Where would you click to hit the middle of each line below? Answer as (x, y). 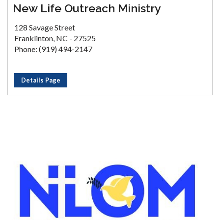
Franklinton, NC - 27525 (55, 38)
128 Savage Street (45, 27)
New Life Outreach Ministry (87, 8)
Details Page (41, 80)
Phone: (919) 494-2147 (53, 49)
